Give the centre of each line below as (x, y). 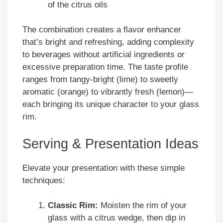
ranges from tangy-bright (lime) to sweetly (100, 80)
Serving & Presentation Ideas (111, 144)
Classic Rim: (73, 206)
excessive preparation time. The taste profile (105, 67)
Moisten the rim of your (142, 206)
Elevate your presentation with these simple (104, 168)
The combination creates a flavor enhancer (102, 30)
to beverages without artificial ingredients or (104, 55)
